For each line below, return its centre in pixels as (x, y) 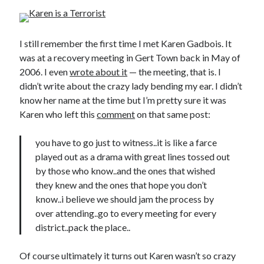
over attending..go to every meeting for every (126, 213)
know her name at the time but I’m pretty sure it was (123, 100)
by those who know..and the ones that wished (126, 171)
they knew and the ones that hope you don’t (121, 185)
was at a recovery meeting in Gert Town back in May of (130, 57)
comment (116, 114)
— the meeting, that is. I (174, 72)
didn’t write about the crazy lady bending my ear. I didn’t (131, 86)
